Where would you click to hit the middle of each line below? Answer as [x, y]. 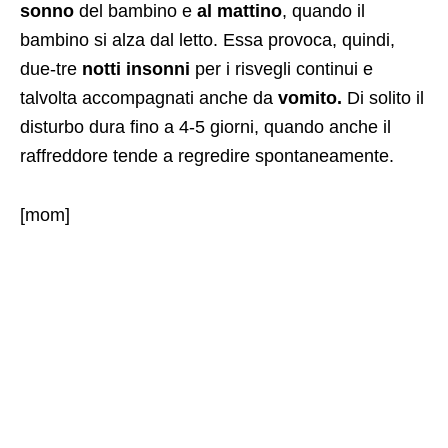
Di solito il [383, 97]
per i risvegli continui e [281, 68]
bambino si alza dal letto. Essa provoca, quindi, [207, 39]
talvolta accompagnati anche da [149, 97]
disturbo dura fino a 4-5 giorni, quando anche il [205, 126]
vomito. [310, 97]
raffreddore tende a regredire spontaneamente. [207, 155]
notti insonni [136, 68]
